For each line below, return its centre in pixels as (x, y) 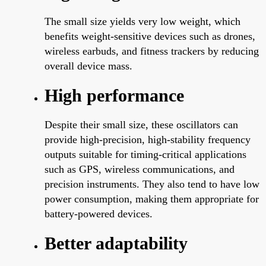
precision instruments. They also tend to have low (152, 184)
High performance (114, 95)
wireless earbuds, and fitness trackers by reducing (152, 51)
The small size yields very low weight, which (142, 21)
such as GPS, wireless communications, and (140, 169)
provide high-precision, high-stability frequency (148, 139)
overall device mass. (88, 66)
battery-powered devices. (99, 213)
